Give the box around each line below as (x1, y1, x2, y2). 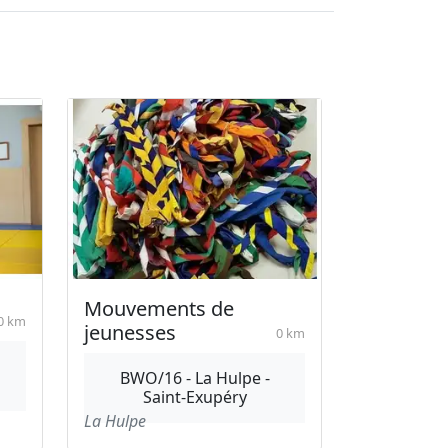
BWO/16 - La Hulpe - (119, 366, 270, 389)
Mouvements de (84, 294, 234, 322)
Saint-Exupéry (142, 385, 247, 408)
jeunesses (84, 318, 176, 346)
